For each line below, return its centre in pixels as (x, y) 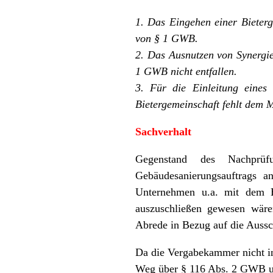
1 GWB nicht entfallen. (186, 71)
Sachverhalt (163, 131)
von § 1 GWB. (167, 38)
